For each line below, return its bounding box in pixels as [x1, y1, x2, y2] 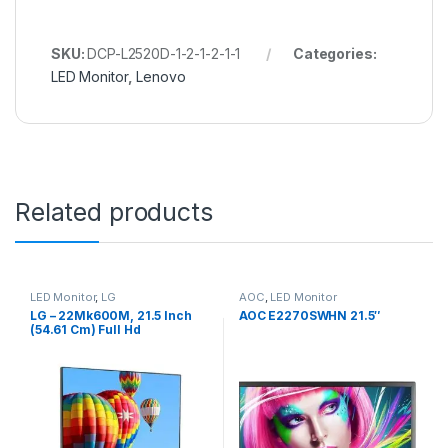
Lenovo [136, 68, 186, 86]
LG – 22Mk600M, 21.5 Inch [29, 307, 192, 323]
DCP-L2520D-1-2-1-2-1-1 [87, 45, 241, 63]
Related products [15, 197, 213, 228]
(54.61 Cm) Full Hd [29, 321, 141, 337]
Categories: [292, 45, 377, 63]
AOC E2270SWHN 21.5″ [238, 307, 382, 323]
